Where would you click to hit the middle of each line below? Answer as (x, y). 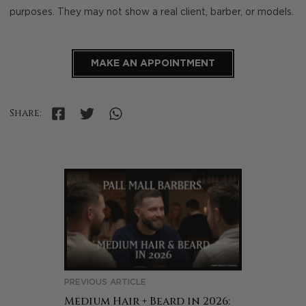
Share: (26, 113)
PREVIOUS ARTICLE (105, 282)
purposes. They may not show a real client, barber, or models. (152, 12)
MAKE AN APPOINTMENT (153, 63)
